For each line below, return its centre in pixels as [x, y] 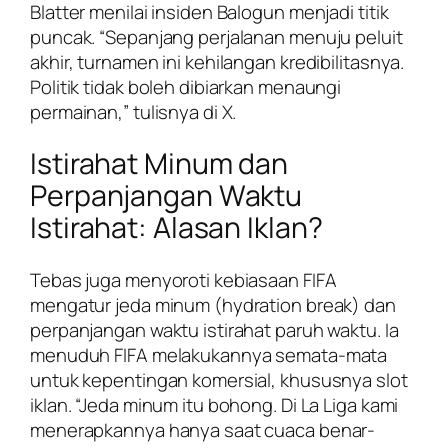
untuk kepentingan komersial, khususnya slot [219, 379]
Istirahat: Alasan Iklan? [176, 228]
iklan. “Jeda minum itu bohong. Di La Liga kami [214, 404]
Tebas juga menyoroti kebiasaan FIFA [183, 279]
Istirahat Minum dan [159, 164]
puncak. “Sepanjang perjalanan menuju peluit [216, 36]
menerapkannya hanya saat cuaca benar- [203, 429]
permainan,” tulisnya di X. [133, 111]
